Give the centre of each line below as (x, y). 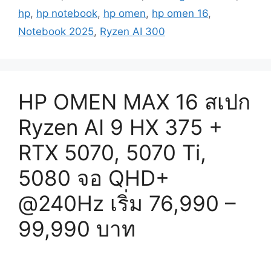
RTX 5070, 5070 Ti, (112, 153)
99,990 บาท (77, 229)
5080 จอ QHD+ (94, 178)
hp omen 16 (180, 14)
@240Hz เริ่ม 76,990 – (127, 204)
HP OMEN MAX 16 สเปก (134, 102)
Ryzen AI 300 (132, 32)
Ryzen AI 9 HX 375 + (120, 127)
